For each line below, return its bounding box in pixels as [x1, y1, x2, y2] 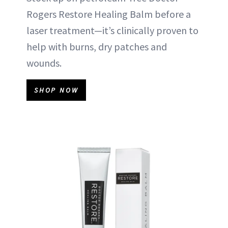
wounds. [26, 56, 62, 69]
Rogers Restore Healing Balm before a [26, 8, 191, 20]
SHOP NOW [34, 85, 79, 95]
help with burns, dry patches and [26, 40, 167, 53]
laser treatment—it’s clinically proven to [26, 24, 198, 37]
